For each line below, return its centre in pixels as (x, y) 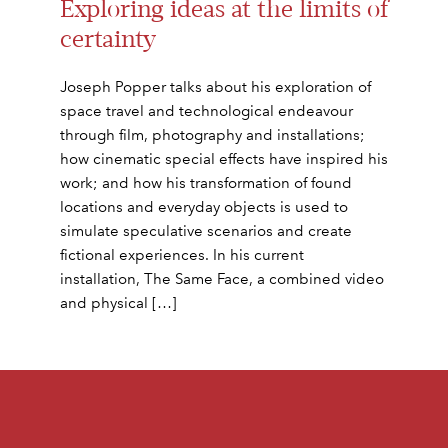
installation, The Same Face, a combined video (222, 278)
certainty (108, 40)
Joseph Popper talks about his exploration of (215, 86)
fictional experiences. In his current (182, 254)
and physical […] (118, 302)
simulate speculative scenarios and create (206, 230)
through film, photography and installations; (212, 134)
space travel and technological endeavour (206, 110)
